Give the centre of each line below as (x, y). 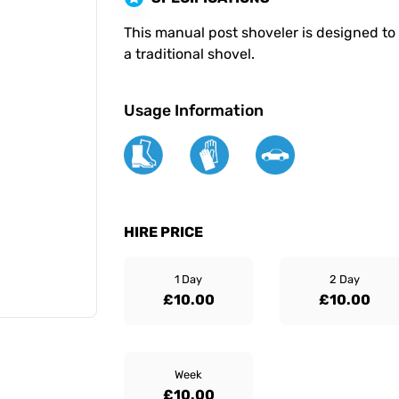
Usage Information (194, 110)
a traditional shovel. (191, 54)
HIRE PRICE (163, 232)
